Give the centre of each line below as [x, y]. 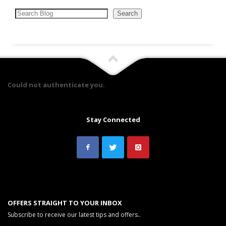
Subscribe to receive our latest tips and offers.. [74, 214]
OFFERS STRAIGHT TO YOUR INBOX [65, 203]
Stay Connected [113, 119]
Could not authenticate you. [56, 84]
